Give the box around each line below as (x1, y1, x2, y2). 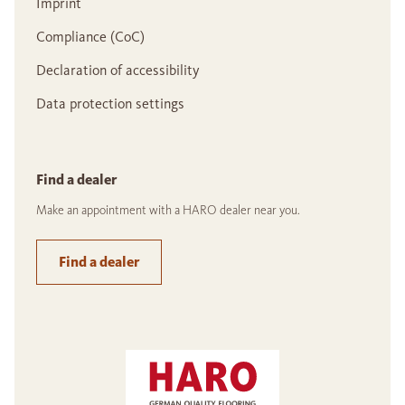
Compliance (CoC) (36, 28, 145, 46)
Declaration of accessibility (36, 61, 200, 80)
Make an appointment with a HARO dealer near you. (36, 202, 300, 219)
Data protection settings (36, 95, 184, 113)
